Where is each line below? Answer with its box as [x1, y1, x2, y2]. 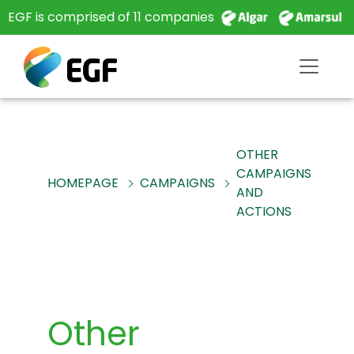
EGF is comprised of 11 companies [8, 8, 217, 26]
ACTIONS [236, 202, 292, 220]
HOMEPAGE [47, 174, 119, 192]
